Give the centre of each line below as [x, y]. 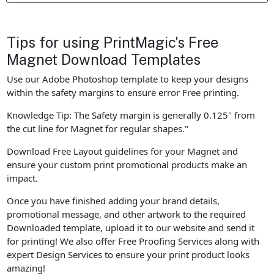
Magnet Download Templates [104, 59]
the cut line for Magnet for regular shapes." [98, 129]
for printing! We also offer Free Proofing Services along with [133, 241]
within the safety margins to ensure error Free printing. [123, 93]
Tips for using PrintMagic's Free [113, 42]
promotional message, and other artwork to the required [127, 214]
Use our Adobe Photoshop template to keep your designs [128, 79]
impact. [23, 178]
